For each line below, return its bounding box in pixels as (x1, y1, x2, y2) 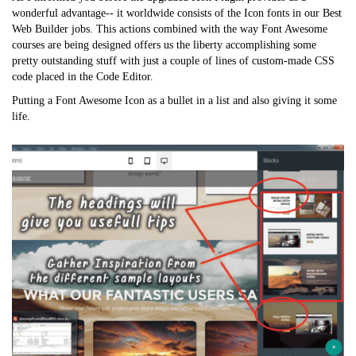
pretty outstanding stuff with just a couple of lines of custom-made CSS (12, 55, 335, 68)
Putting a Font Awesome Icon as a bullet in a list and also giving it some (12, 95, 337, 107)
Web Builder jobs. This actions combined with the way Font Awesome (12, 23, 327, 36)
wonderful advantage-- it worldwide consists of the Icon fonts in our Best (12, 7, 342, 20)
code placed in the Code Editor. (12, 71, 153, 83)
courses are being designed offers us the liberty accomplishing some (12, 39, 316, 52)
